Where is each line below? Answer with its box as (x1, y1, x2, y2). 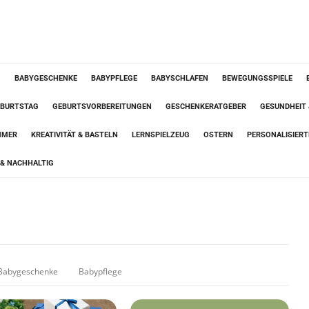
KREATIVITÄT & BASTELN (31, 130, 118, 139)
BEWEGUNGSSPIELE (222, 74, 292, 83)
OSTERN (203, 130, 233, 139)
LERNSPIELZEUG (132, 130, 190, 139)
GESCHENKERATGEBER (166, 102, 246, 111)
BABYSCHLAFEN (151, 74, 208, 83)
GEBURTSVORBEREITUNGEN (52, 102, 152, 111)
